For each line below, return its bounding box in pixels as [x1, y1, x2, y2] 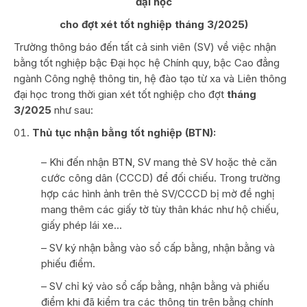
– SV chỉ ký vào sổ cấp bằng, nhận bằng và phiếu [41, 279, 269, 293]
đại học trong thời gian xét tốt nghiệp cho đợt [14, 87, 227, 101]
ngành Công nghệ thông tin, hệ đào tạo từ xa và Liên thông [14, 71, 286, 85]
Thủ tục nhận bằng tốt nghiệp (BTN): [32, 125, 216, 139]
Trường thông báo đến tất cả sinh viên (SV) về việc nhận [14, 40, 276, 53]
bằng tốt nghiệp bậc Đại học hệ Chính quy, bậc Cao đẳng [14, 56, 280, 69]
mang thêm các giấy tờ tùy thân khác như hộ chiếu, [41, 202, 279, 216]
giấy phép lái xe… [41, 218, 122, 232]
